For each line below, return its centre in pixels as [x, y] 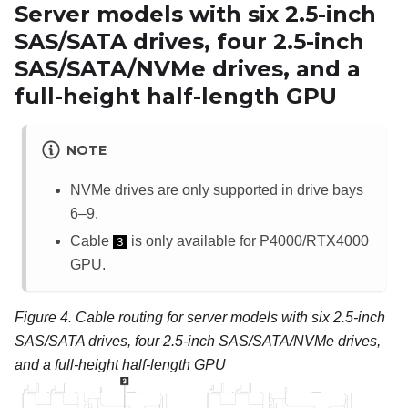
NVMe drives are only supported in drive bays [217, 189]
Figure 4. [45, 317]
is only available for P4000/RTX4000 [248, 240]
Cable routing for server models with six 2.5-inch [230, 317]
